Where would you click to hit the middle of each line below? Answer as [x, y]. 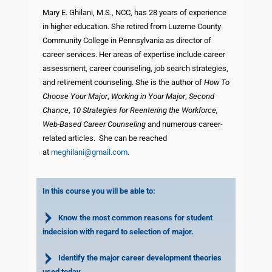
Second [201, 96]
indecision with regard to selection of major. [118, 231]
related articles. [69, 138]
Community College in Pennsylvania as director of [127, 40]
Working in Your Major [148, 96]
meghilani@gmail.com [89, 152]
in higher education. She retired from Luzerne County [131, 26]
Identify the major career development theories [138, 258]
